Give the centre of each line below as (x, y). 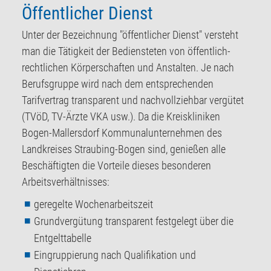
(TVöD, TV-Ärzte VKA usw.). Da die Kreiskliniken (121, 117)
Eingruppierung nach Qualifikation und (115, 255)
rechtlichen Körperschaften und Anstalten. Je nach (128, 68)
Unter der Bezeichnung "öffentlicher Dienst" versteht (130, 35)
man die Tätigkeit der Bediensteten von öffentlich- (126, 51)
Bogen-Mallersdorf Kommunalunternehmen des (122, 133)
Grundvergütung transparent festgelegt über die (133, 221)
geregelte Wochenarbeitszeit (93, 204)
